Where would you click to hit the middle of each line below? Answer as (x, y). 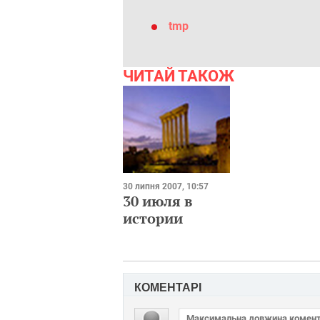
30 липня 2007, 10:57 (166, 186)
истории (153, 218)
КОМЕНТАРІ (168, 287)
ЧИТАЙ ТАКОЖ (179, 76)
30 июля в (157, 201)
